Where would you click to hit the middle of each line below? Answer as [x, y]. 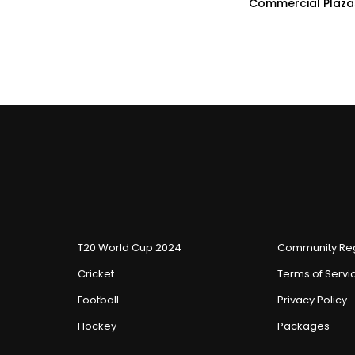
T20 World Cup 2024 [130, 247]
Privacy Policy [312, 300]
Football [98, 300]
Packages [303, 326]
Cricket [96, 273]
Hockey [97, 326]
